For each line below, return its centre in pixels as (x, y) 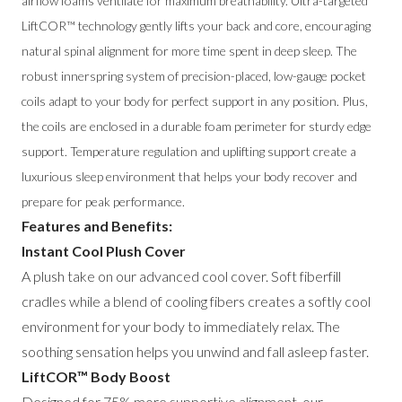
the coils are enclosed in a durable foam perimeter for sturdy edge (197, 126)
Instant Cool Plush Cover (104, 250)
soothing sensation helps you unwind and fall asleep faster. (195, 351)
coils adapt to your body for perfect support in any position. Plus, (195, 100)
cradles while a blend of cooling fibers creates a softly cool (196, 301)
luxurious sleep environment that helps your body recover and (189, 176)
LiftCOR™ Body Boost (96, 376)
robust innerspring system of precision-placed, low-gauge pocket (194, 75)
